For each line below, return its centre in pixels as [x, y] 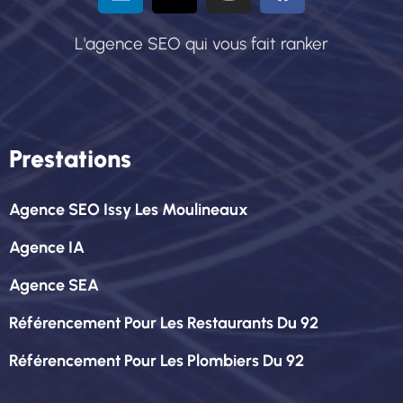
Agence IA [47, 247]
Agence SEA [54, 285]
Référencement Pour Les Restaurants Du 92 [164, 322]
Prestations [70, 158]
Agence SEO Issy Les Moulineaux [129, 209]
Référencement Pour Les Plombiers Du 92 [157, 360]
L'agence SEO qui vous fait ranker [201, 43]
